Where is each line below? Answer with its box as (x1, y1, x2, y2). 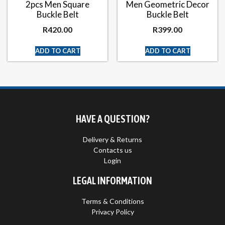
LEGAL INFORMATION (73, 175, 152, 187)
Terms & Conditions (81, 197, 144, 206)
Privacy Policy (91, 207, 134, 216)
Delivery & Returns (83, 135, 142, 144)
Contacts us (93, 146, 132, 155)
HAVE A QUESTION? (75, 113, 150, 125)
